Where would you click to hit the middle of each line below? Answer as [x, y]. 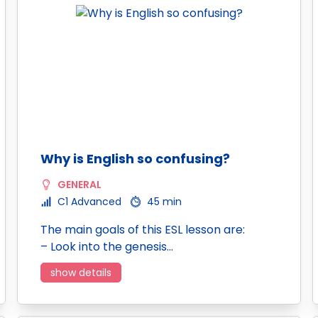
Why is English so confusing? [135, 159]
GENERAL [79, 185]
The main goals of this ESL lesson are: [143, 230]
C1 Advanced [89, 202]
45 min [164, 202]
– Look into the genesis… [107, 247]
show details [81, 273]
